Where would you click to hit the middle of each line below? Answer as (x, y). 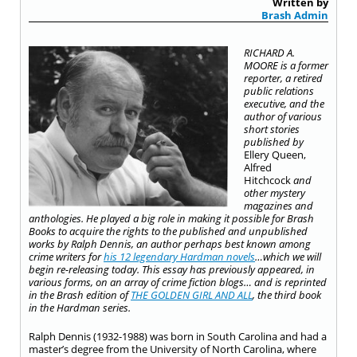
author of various (283, 116)
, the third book (287, 295)
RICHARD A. (269, 53)
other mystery (275, 193)
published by (274, 142)
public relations (279, 91)
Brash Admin (295, 15)
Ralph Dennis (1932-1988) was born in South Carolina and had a (178, 336)
